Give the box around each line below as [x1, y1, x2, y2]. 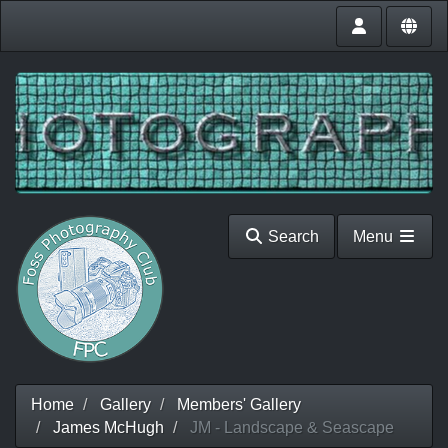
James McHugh [53, 419, 164, 436]
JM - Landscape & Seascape [186, 419, 394, 436]
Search [263, 228, 319, 245]
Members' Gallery [177, 396, 301, 413]
